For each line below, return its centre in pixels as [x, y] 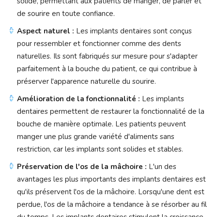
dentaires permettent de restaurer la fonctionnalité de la [111, 112]
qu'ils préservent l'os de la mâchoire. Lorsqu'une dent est [111, 192]
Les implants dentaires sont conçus [133, 31]
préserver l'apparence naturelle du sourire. [86, 82]
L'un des [162, 167]
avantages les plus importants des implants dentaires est [111, 179]
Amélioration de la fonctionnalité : [78, 99]
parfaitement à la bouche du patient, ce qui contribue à [107, 69]
